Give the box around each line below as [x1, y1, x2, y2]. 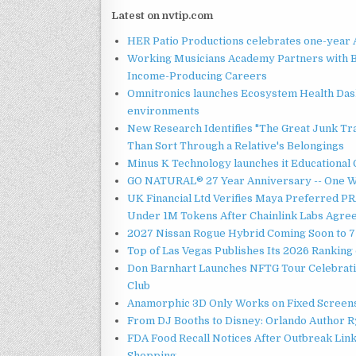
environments [127, 104, 199, 117]
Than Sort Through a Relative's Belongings [127, 139, 344, 152]
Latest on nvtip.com [111, 9, 213, 21]
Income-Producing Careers [127, 69, 267, 82]
